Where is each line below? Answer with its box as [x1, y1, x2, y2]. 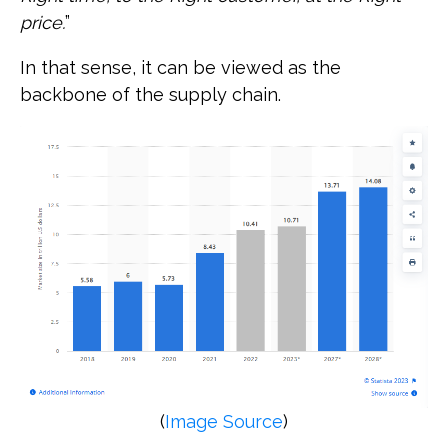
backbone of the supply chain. [20, 83, 286, 105]
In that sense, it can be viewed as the [20, 56, 341, 78]
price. [20, 11, 65, 33]
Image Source [165, 410, 283, 432]
